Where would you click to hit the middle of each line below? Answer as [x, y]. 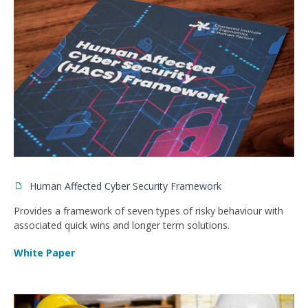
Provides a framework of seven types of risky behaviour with [148, 210]
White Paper [44, 252]
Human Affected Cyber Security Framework [124, 186]
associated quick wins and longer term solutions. [122, 225]
